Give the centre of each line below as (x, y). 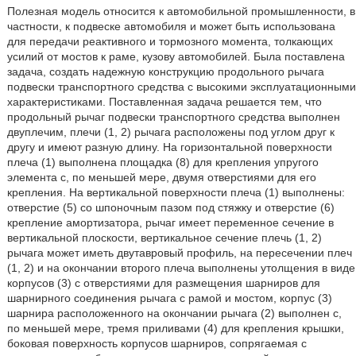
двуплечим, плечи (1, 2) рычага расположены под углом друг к (170, 132)
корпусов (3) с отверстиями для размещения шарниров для (163, 283)
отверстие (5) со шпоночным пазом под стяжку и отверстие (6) (170, 207)
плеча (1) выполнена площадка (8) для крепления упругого (163, 162)
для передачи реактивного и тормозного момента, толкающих (170, 41)
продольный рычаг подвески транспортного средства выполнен (173, 117)
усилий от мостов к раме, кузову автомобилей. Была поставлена (176, 56)
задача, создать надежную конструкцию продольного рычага (165, 72)
